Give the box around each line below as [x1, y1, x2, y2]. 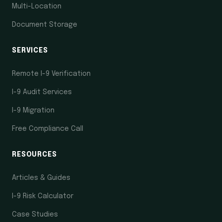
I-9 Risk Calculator [12, 193, 73, 200]
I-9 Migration [12, 107, 55, 114]
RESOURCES [12, 151, 57, 159]
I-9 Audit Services [12, 89, 72, 96]
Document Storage [12, 21, 77, 29]
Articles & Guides [12, 174, 70, 182]
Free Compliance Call [12, 125, 83, 133]
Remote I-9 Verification [12, 70, 91, 78]
